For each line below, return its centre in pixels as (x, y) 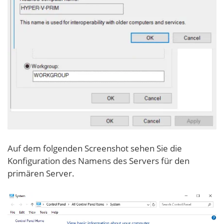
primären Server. (41, 173)
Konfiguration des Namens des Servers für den (98, 161)
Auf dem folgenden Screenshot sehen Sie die (95, 148)
